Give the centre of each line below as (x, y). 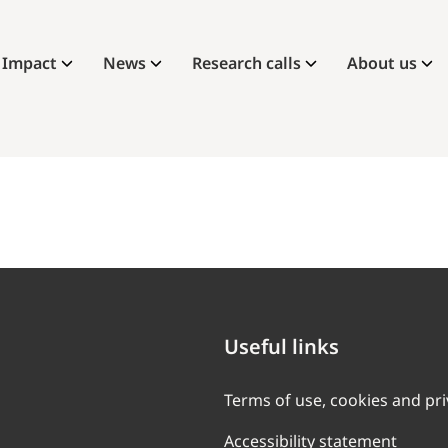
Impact (29, 63)
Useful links (281, 346)
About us (382, 63)
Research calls (246, 63)
